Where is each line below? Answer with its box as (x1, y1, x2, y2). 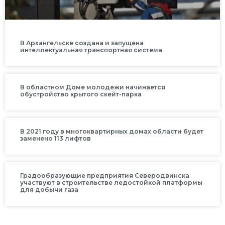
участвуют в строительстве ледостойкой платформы (20, 179, 202, 187)
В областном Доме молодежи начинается (20, 83, 165, 91)
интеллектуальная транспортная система (20, 46, 162, 54)
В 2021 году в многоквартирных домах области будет (20, 128, 203, 136)
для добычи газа (20, 186, 78, 194)
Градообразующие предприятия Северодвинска (20, 172, 189, 180)
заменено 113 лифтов (20, 135, 91, 143)
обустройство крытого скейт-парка (20, 90, 142, 98)
